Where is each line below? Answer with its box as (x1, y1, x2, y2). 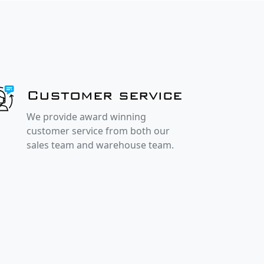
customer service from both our (27, 124, 170, 138)
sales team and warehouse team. (27, 138, 174, 152)
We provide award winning (27, 110, 147, 124)
